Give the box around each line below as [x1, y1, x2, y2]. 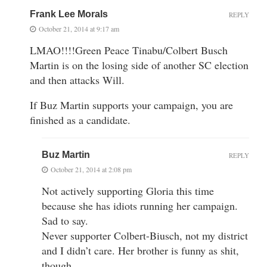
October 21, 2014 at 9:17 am [39, 23, 119, 33]
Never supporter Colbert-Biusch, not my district [42, 228, 248, 243]
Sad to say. [42, 213, 88, 228]
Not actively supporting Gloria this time [42, 183, 214, 198]
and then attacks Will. [30, 72, 125, 87]
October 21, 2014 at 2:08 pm [51, 164, 132, 174]
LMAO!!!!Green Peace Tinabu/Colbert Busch [30, 42, 228, 57]
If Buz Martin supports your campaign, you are [30, 97, 233, 112]
